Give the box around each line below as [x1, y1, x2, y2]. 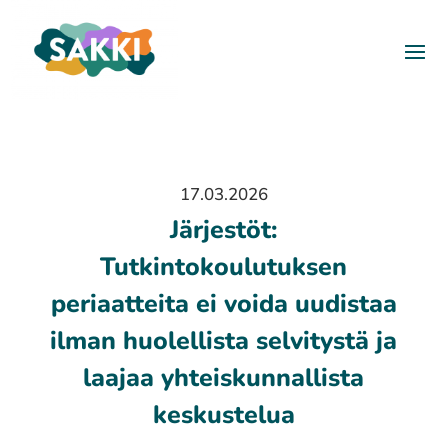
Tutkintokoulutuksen [100, 249, 348, 284]
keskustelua [152, 397, 295, 432]
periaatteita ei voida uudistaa [50, 286, 397, 321]
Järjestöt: [169, 212, 278, 247]
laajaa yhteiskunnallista [83, 360, 365, 395]
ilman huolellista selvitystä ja [50, 323, 398, 358]
